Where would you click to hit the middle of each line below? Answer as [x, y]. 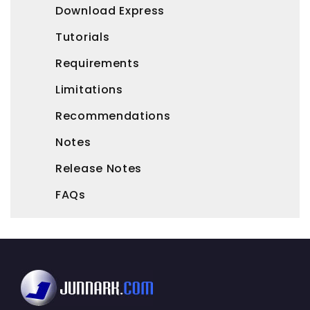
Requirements [98, 64]
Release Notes [99, 169]
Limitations [89, 90]
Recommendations [113, 116]
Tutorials [83, 37]
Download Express [110, 11]
